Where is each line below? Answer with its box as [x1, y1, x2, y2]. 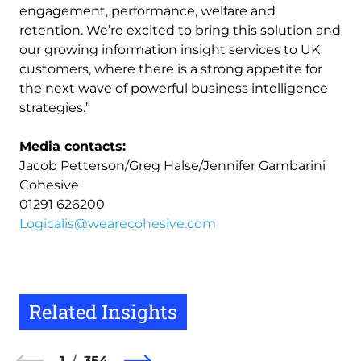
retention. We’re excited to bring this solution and [19, 23, 341, 38]
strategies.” [19, 100, 90, 115]
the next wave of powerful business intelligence [19, 81, 328, 96]
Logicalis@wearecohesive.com [19, 216, 216, 231]
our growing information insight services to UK [19, 42, 320, 57]
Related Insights [29, 299, 177, 325]
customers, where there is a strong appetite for [19, 61, 322, 77]
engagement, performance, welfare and [19, 3, 276, 19]
